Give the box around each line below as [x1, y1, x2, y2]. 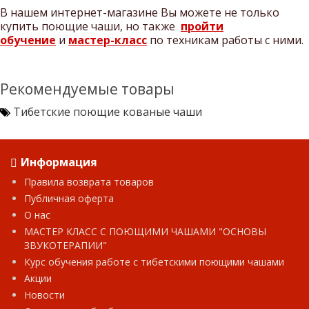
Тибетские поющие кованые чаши [13, 103, 202, 119]
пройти [181, 18, 223, 34]
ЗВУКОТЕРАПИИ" [24, 238, 107, 252]
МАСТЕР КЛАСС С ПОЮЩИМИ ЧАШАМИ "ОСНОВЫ [24, 224, 266, 238]
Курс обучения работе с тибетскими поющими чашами [24, 255, 284, 268]
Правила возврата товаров [24, 175, 154, 188]
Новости [24, 288, 65, 301]
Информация [21, 154, 97, 170]
